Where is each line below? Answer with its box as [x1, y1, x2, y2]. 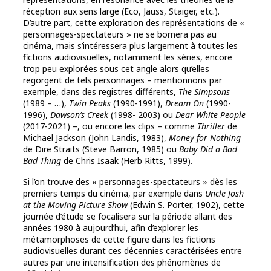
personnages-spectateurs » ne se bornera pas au [23, 28, 217, 41]
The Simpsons [178, 86, 230, 98]
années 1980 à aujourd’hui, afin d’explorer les [23, 222, 198, 234]
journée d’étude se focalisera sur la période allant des [23, 211, 232, 223]
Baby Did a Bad [179, 143, 237, 155]
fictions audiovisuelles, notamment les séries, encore [23, 51, 232, 64]
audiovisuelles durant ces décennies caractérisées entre [23, 245, 242, 257]
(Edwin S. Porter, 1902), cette [130, 199, 244, 211]
